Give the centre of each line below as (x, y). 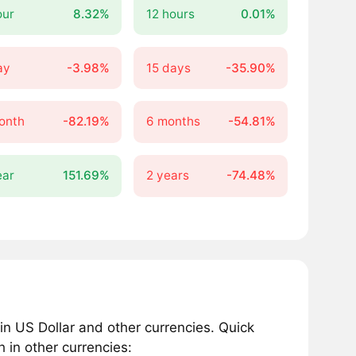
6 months (173, 122)
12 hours (170, 14)
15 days (168, 68)
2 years (167, 176)
